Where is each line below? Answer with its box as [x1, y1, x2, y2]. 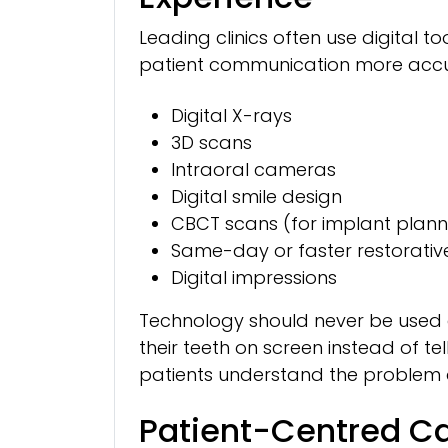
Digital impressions [171, 264, 337, 290]
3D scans [171, 129, 252, 155]
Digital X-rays [171, 102, 292, 128]
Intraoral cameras [171, 156, 336, 182]
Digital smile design [171, 183, 342, 209]
